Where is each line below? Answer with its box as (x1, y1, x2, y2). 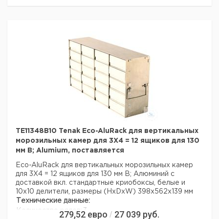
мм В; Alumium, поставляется (16, 148, 124, 153)
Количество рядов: (16, 208, 82, 214)
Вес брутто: (16, 11, 58, 17)
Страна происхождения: (16, 1, 99, 7)
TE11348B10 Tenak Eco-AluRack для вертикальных (16, 128, 198, 134)
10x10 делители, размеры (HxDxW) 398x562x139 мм (16, 189, 193, 195)
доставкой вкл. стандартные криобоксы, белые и (16, 180, 185, 186)
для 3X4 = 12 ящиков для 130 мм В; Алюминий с (16, 171, 175, 177)
